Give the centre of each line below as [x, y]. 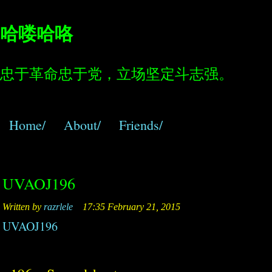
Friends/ [141, 124]
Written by [23, 207]
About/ [82, 124]
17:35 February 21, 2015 [128, 207]
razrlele [59, 207]
